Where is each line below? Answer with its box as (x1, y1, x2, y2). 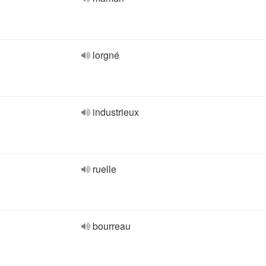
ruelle (93, 162, 116, 176)
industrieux (93, 105, 139, 119)
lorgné (93, 48, 119, 62)
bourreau (93, 219, 131, 233)
